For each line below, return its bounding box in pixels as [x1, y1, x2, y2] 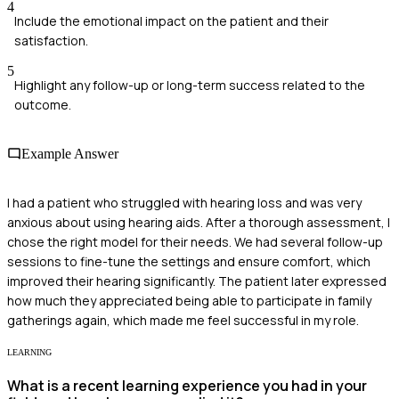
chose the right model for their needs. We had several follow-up [7, 233, 383, 251]
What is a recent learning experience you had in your [7, 376, 367, 396]
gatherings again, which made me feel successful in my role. [7, 312, 359, 330]
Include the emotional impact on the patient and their [14, 12, 329, 29]
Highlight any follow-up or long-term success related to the [14, 76, 365, 94]
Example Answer [21, 145, 118, 161]
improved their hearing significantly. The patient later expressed [7, 273, 387, 290]
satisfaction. [14, 31, 88, 49]
